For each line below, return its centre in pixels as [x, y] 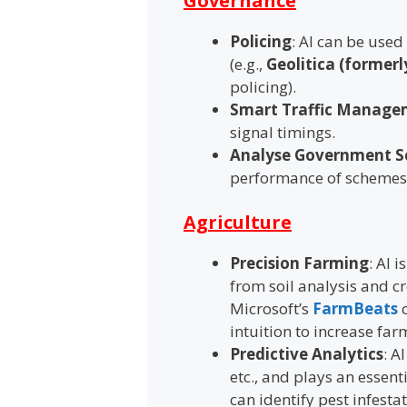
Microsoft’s [271, 309]
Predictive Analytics [307, 354]
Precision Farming [299, 263]
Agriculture [238, 223]
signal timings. [283, 132]
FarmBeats [355, 309]
